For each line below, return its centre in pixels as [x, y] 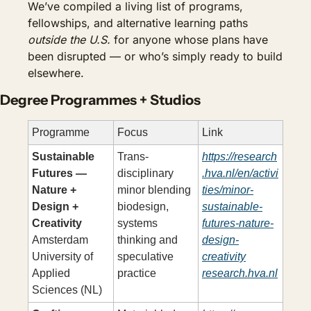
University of [62, 257]
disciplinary [145, 173]
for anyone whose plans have [189, 40]
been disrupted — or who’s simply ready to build [155, 56]
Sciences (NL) [67, 290]
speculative [145, 257]
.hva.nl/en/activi [240, 173]
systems [137, 223]
